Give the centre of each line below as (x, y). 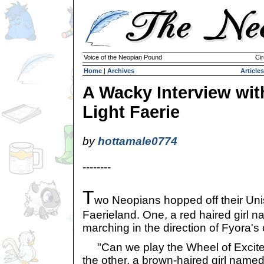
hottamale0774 (138, 141)
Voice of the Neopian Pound (123, 57)
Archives (121, 71)
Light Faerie (131, 112)
